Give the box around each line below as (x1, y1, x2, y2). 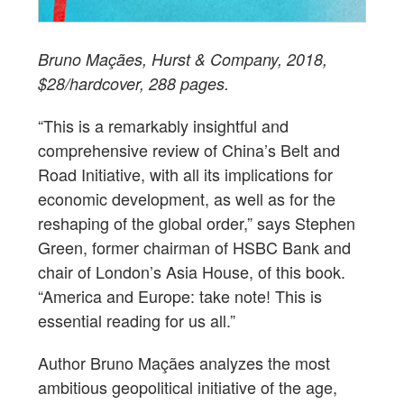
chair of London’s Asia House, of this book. (38, 260, 345, 284)
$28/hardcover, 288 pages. (38, 72, 229, 96)
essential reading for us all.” (38, 308, 235, 333)
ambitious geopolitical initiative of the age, (38, 375, 337, 399)
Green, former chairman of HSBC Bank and (38, 235, 351, 260)
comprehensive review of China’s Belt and (38, 138, 340, 162)
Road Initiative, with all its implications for (38, 162, 333, 187)
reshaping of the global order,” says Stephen (38, 211, 355, 235)
